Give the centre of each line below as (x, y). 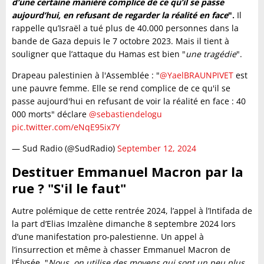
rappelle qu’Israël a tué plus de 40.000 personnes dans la (125, 28)
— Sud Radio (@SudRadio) (65, 148)
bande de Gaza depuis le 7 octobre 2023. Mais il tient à (121, 41)
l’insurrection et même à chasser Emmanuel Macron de (121, 249)
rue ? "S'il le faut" (69, 188)
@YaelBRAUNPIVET (197, 75)
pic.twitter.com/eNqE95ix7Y (66, 127)
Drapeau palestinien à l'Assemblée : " (86, 75)
